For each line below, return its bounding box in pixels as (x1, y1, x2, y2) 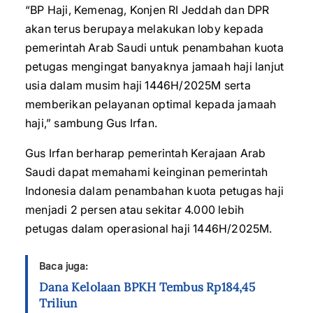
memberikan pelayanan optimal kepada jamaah (25, 97, 277, 111)
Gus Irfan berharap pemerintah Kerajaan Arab (25, 146, 266, 160)
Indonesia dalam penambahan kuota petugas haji (25, 184, 284, 198)
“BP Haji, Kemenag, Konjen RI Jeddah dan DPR (25, 3, 270, 17)
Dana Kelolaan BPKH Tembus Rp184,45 (39, 279, 255, 295)
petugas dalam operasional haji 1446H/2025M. (25, 221, 272, 235)
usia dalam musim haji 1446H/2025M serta (25, 78, 251, 92)
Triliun (39, 296, 78, 311)
